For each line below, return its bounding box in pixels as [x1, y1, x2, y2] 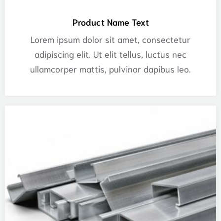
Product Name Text [72, 15, 149, 28]
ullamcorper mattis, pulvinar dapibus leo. [30, 62, 191, 74]
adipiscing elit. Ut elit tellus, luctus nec [35, 47, 186, 60]
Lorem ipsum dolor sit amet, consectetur [31, 33, 190, 45]
